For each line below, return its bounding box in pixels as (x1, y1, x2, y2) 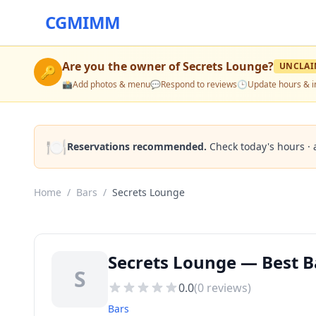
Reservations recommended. (67, 140, 207, 153)
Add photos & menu (73, 78, 150, 90)
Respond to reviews (161, 78, 237, 90)
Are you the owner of (62, 59, 183, 74)
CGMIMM (45, 11, 121, 34)
